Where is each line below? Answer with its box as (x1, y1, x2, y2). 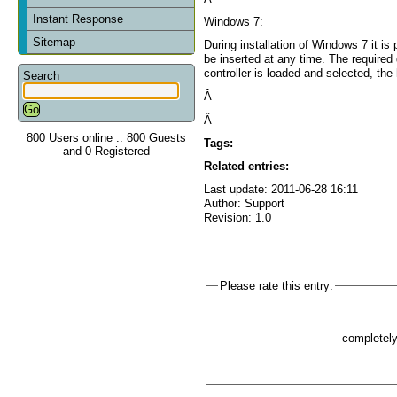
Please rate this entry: (219, 278, 333, 292)
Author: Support (204, 197, 284, 211)
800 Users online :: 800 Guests (27, 130, 186, 144)
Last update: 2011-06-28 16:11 (204, 183, 358, 197)
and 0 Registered (63, 144, 150, 158)
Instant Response (33, 12, 124, 26)
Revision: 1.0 (204, 211, 271, 225)
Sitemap (33, 35, 76, 49)
